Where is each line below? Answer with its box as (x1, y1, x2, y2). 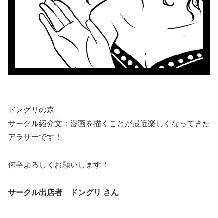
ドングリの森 (8, 105, 54, 114)
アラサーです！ (8, 132, 62, 141)
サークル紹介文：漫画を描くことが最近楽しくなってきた (8, 119, 210, 127)
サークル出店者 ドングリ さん (8, 188, 119, 197)
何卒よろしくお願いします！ (8, 160, 109, 169)
